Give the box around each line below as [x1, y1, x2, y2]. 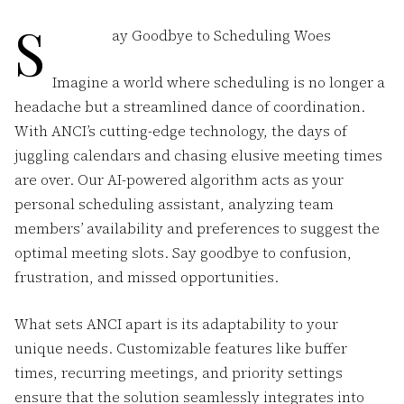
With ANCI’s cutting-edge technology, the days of [14, 121, 347, 141]
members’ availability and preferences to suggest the [14, 218, 380, 238]
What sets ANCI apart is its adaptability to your [14, 314, 338, 334]
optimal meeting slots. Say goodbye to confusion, [14, 243, 352, 262]
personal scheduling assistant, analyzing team [14, 194, 334, 214]
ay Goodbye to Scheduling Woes [111, 25, 331, 45]
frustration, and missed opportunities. [14, 267, 279, 287]
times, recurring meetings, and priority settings [14, 363, 343, 382]
